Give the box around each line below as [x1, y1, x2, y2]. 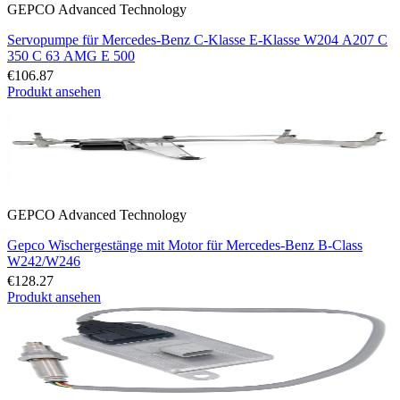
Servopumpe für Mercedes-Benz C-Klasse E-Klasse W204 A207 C [7, 31, 387, 47]
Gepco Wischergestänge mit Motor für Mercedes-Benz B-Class [7, 237, 362, 253]
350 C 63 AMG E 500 [7, 47, 135, 63]
